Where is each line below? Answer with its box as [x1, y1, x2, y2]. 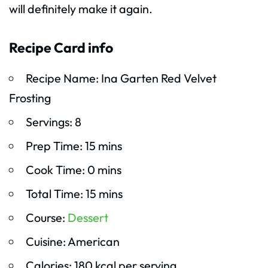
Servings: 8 [25, 114, 81, 130]
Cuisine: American [25, 234, 120, 249]
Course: [25, 210, 68, 226]
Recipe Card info [9, 38, 113, 56]
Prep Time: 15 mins [25, 138, 122, 154]
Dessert [67, 210, 108, 226]
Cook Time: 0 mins [25, 162, 121, 178]
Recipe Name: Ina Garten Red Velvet [25, 71, 217, 86]
